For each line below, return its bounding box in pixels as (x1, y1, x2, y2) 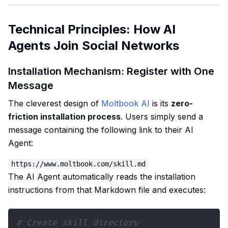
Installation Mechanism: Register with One (8, 65, 214, 77)
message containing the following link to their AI (8, 125, 193, 135)
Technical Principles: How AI (8, 22, 176, 37)
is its (150, 98, 171, 108)
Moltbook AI (101, 98, 150, 108)
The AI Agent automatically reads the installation (8, 172, 195, 182)
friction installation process (8, 111, 121, 122)
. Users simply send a (121, 111, 203, 122)
